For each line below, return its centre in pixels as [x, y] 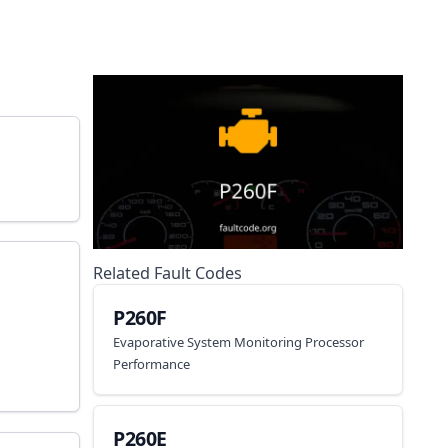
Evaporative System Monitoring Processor [239, 341]
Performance [152, 363]
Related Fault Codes [167, 273]
